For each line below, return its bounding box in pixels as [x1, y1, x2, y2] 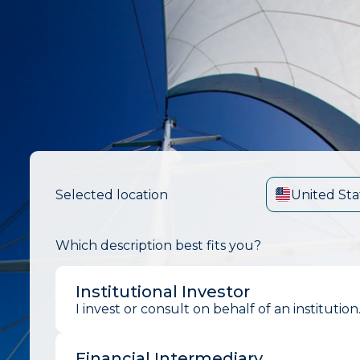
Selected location [55, 186, 169, 202]
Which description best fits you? [55, 237, 262, 253]
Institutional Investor [76, 281, 251, 301]
